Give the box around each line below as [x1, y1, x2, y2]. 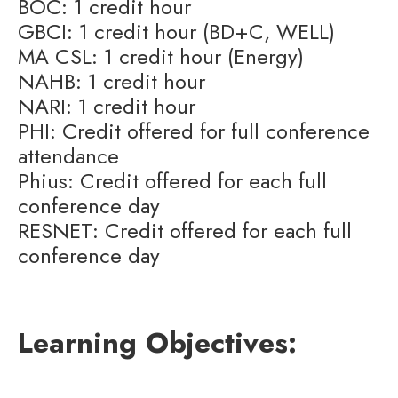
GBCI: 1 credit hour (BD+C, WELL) [18, 16, 335, 47]
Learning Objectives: [18, 322, 297, 363]
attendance [18, 140, 119, 171]
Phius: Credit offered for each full [18, 165, 327, 196]
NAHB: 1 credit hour [18, 66, 205, 97]
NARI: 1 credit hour [18, 91, 195, 122]
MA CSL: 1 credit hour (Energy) [18, 41, 304, 72]
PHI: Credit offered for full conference [18, 115, 370, 147]
